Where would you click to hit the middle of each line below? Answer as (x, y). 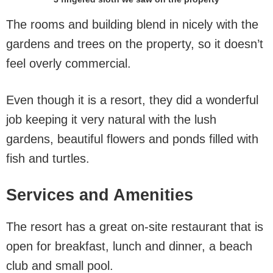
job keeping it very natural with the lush (111, 119)
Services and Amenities (100, 195)
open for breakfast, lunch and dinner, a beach (129, 246)
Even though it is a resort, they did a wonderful (132, 100)
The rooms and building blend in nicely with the (132, 24)
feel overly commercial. (69, 63)
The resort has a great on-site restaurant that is (135, 227)
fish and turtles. (48, 158)
